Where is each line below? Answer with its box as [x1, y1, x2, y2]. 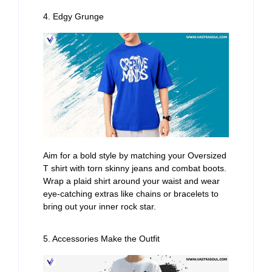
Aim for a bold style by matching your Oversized [43, 151, 226, 161]
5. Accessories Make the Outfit [43, 233, 160, 243]
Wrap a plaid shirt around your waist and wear [43, 176, 220, 186]
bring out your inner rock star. [43, 202, 156, 212]
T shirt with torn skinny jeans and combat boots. [43, 163, 226, 174]
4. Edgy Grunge [43, 12, 104, 22]
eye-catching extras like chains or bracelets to [43, 189, 219, 199]
